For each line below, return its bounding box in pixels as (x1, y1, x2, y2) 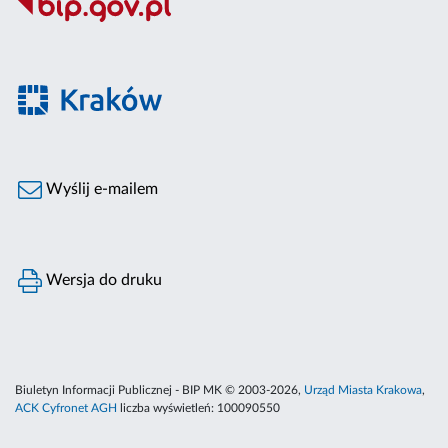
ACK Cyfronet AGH (15, 402, 117, 415)
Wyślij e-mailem (42, 181, 159, 198)
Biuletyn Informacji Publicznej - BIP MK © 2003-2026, (15, 384, 304, 397)
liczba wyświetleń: (117, 402, 217, 415)
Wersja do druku (42, 272, 163, 289)
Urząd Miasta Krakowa (304, 384, 422, 397)
